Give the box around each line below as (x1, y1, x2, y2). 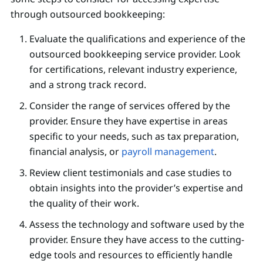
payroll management (122, 144, 214, 158)
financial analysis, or (29, 144, 122, 158)
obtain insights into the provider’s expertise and (29, 181, 243, 194)
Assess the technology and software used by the (29, 217, 244, 231)
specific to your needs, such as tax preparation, (29, 129, 239, 143)
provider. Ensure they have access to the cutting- (29, 232, 244, 246)
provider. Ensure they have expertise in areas (29, 114, 228, 127)
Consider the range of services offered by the (29, 99, 230, 112)
